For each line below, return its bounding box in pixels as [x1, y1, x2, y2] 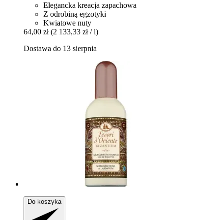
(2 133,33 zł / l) [51, 27, 98, 36]
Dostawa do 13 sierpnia [24, 44, 97, 53]
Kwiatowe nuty [43, 19, 91, 27]
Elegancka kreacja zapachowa [43, 1, 137, 10]
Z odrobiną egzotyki [43, 10, 106, 19]
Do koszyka [27, 198, 61, 206]
